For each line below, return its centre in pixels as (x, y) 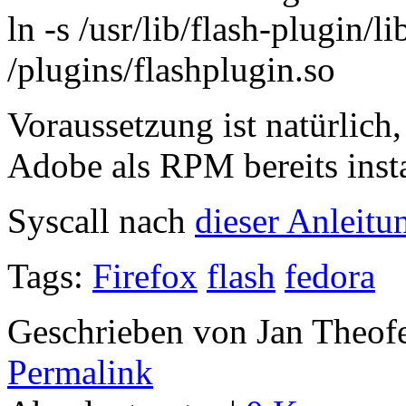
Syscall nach (101, 220)
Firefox (145, 275)
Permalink (80, 372)
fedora (330, 275)
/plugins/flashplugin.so (171, 69)
